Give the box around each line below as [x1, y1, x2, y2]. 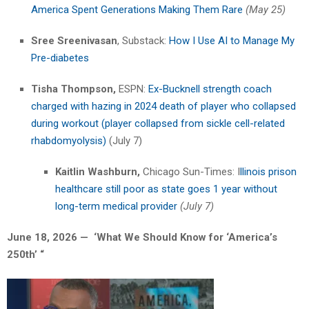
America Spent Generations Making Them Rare [31, 3, 243, 17]
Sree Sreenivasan [31, 34, 117, 48]
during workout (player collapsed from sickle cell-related [31, 117, 285, 130]
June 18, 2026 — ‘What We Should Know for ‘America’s [7, 231, 277, 244]
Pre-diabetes [31, 52, 89, 65]
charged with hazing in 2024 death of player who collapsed [31, 100, 296, 113]
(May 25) [246, 3, 286, 17]
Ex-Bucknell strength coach [148, 83, 272, 96]
